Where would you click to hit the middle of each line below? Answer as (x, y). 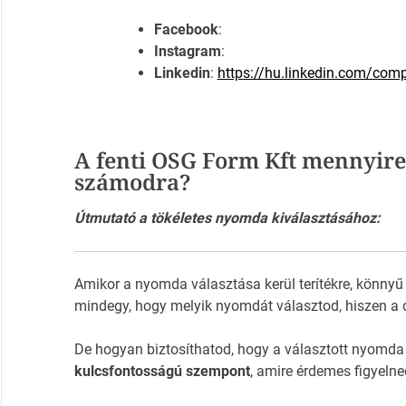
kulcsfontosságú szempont (162, 372)
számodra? (132, 182)
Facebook (186, 30)
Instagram (187, 52)
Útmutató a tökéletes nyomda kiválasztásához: (227, 218)
